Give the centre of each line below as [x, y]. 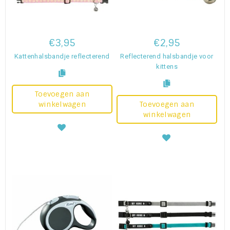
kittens [167, 66]
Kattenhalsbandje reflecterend [62, 56]
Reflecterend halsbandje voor [167, 56]
